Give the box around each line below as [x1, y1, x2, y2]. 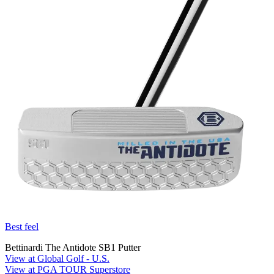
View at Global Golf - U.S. [5, 253, 109, 264]
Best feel [5, 221, 39, 232]
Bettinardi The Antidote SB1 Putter [5, 242, 141, 253]
